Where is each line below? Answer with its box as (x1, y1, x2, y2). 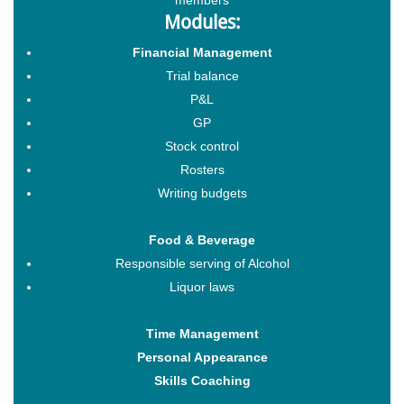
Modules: (163, 11, 241, 33)
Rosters (179, 161, 225, 177)
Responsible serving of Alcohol (115, 255, 289, 271)
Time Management (145, 326, 259, 341)
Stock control (165, 138, 239, 153)
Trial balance (165, 68, 239, 83)
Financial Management (132, 44, 272, 60)
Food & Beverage (149, 232, 255, 247)
